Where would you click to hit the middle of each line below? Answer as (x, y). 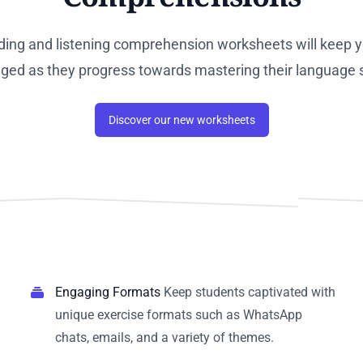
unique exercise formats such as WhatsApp (179, 314)
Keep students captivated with (248, 292)
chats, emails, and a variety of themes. (164, 337)
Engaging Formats (108, 292)
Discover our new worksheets (181, 120)
